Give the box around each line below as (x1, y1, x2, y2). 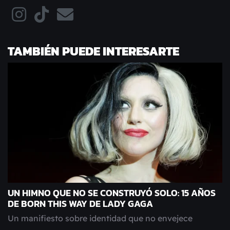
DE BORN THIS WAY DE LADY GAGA (8, 197, 153, 211)
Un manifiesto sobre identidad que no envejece (8, 213, 193, 224)
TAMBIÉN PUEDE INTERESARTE (8, 42, 179, 61)
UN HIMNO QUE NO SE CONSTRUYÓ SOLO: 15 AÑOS (8, 186, 216, 200)
